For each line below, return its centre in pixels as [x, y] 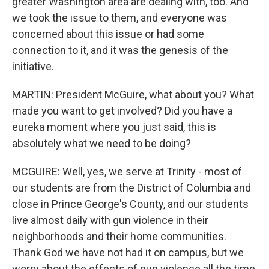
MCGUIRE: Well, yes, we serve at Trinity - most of [127, 171]
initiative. [33, 66]
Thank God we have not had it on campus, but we [128, 252]
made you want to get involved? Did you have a [122, 111]
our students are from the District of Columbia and [131, 188]
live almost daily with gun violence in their [110, 220]
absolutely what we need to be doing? [101, 143]
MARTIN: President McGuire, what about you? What [133, 95]
